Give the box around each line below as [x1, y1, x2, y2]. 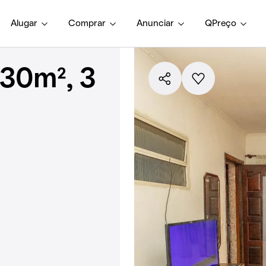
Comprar [68, 19, 106, 28]
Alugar [11, 19, 37, 28]
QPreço [205, 19, 236, 28]
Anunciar [137, 19, 174, 28]
